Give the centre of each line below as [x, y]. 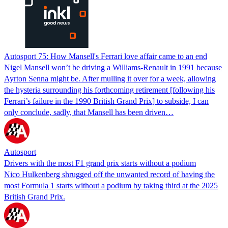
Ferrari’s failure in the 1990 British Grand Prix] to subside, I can [106, 101]
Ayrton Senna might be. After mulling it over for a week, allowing [110, 78]
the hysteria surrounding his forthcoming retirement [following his [109, 90]
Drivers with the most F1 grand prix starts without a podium [100, 163]
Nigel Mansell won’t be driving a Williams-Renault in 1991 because [113, 67]
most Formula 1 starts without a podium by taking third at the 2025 [111, 185]
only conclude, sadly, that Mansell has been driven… [89, 112]
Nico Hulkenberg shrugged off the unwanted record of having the [109, 174]
